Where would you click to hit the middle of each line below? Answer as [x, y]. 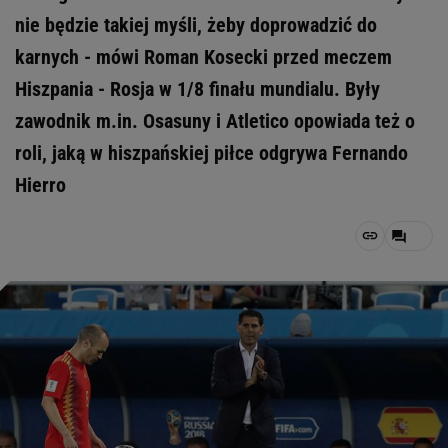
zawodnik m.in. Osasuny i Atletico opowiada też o [215, 121]
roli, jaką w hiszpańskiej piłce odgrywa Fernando [211, 153]
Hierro [40, 185]
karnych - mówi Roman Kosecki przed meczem [203, 57]
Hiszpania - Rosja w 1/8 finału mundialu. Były [197, 89]
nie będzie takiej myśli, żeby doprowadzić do [196, 25]
